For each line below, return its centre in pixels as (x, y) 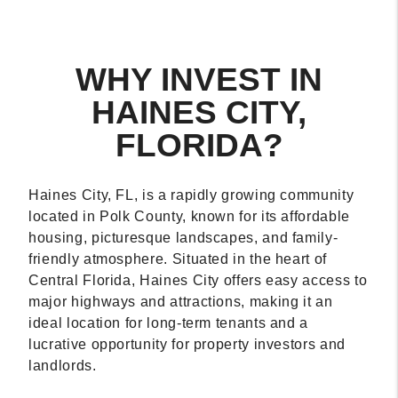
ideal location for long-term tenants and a (169, 322)
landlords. (63, 365)
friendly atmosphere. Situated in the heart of (178, 259)
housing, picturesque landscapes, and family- (183, 237)
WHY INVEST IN (199, 79)
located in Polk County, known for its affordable (189, 216)
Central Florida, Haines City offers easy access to (198, 280)
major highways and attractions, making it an (181, 301)
